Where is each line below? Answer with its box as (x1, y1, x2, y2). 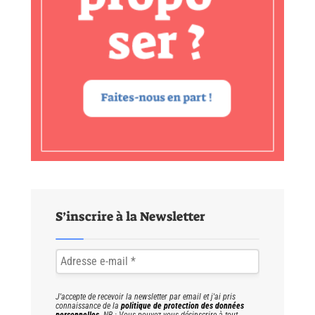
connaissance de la (56, 301, 121, 311)
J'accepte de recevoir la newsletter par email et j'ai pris (56, 292, 236, 302)
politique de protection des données (121, 301, 244, 311)
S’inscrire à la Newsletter (56, 208, 205, 226)
